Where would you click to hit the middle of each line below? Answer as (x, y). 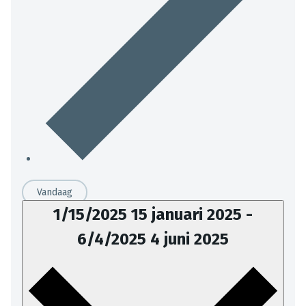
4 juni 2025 (190, 239)
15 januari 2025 (189, 214)
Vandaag (55, 192)
